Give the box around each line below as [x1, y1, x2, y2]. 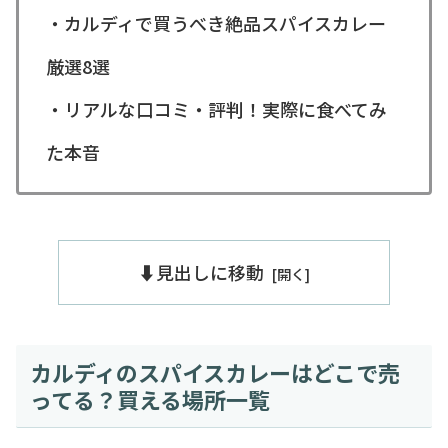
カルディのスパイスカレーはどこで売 [29, 355, 400, 388]
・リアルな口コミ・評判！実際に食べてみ [46, 95, 387, 122]
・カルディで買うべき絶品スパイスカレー [46, 9, 386, 36]
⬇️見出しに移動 [138, 258, 265, 285]
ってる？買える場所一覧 [29, 382, 270, 415]
